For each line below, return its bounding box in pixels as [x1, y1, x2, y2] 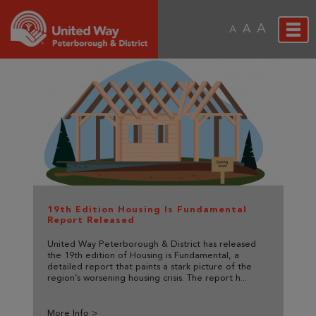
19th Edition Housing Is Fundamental [47, 204, 247, 215]
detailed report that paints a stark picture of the [47, 262, 252, 272]
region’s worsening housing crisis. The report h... [47, 274, 247, 284]
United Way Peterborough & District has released [47, 240, 256, 250]
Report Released [47, 214, 135, 226]
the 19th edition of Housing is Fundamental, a [47, 251, 239, 261]
